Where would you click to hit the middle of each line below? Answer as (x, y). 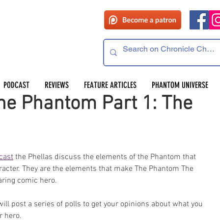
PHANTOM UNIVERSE (180, 85)
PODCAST (16, 85)
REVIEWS (56, 85)
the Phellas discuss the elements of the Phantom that (106, 157)
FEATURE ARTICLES (110, 85)
